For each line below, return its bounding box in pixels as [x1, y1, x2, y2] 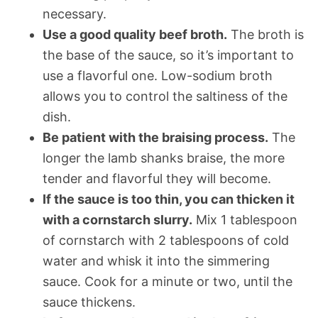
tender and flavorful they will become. [43, 170, 271, 186]
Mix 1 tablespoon [192, 212, 297, 227]
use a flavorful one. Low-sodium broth [43, 67, 273, 83]
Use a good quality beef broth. [43, 26, 227, 42]
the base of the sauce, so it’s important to [43, 47, 294, 62]
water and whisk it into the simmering [43, 253, 270, 268]
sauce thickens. [43, 294, 136, 309]
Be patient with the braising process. [43, 129, 268, 145]
